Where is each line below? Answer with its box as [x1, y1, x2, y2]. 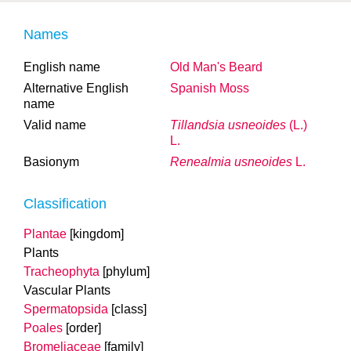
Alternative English [24, 81, 128, 95]
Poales [24, 321, 63, 335]
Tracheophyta [24, 265, 100, 278]
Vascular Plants [24, 284, 110, 297]
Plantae [24, 227, 67, 241]
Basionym [24, 155, 79, 168]
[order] [66, 321, 101, 335]
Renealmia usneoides [170, 155, 295, 168]
